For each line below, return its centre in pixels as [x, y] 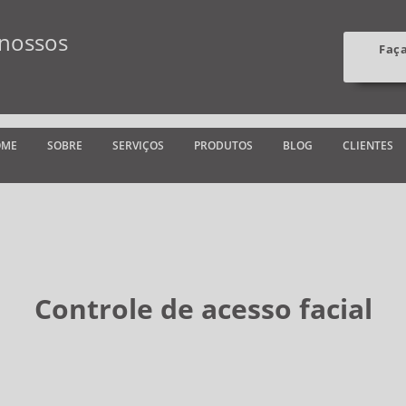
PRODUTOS [223, 145]
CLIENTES [368, 145]
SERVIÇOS [138, 145]
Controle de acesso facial [203, 308]
